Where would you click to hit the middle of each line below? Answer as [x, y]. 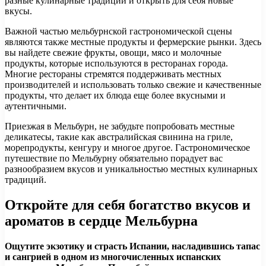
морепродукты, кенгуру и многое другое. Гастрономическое [127, 148]
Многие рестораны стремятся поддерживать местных [113, 74]
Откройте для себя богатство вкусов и [128, 205]
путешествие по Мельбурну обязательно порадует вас [114, 159]
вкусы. [18, 11]
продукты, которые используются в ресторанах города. [116, 64]
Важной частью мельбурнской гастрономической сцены [118, 31]
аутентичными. [36, 106]
